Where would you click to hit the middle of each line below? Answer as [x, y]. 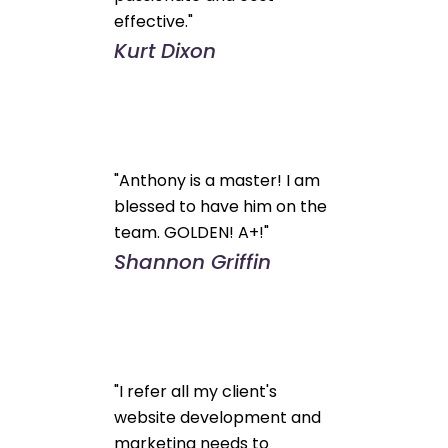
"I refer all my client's [196, 391]
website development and [218, 417]
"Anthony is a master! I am [217, 180]
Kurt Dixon [165, 50]
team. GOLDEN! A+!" [192, 232]
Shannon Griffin [193, 261]
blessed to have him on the [221, 206]
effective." [154, 21]
